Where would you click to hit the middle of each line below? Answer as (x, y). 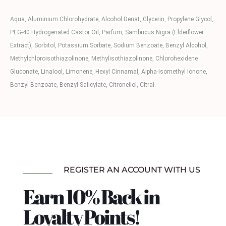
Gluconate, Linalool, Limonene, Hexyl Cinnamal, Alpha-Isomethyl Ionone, (109, 72)
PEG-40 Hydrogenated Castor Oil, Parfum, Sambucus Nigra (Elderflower (107, 33)
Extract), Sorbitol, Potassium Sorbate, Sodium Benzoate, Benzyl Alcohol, (109, 46)
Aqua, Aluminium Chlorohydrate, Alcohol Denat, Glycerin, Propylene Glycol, (112, 19)
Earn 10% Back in (91, 197)
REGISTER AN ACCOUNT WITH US (132, 170)
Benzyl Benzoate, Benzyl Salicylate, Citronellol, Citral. (83, 85)
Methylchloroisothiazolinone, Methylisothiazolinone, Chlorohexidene (104, 59)
